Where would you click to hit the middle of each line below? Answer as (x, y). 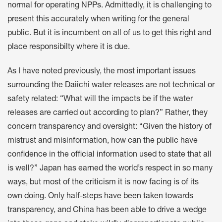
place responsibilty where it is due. (69, 48)
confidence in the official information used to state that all (110, 155)
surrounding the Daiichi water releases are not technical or (111, 85)
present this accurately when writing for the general (98, 20)
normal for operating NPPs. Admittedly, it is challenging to (110, 6)
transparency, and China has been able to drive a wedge (107, 210)
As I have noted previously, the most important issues (102, 72)
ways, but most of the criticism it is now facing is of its (103, 183)
